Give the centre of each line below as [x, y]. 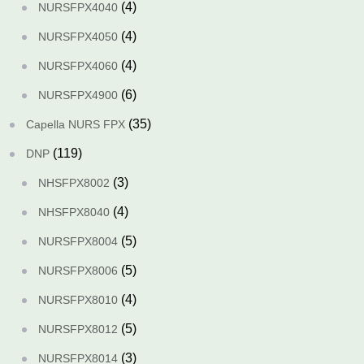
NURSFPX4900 [78, 95]
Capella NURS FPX [76, 124]
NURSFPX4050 [78, 37]
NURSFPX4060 [78, 66]
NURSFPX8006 [78, 271]
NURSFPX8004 [78, 241]
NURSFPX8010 [78, 300]
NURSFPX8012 [78, 329]
